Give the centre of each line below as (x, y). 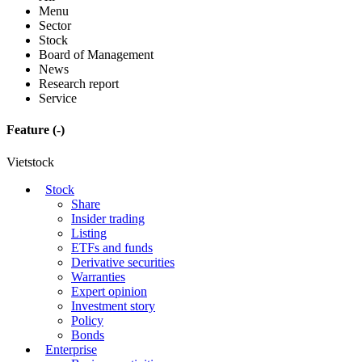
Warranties (98, 276)
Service (58, 99)
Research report (79, 84)
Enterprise (71, 349)
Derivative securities (123, 262)
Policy (87, 320)
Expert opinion (109, 291)
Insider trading (108, 218)
